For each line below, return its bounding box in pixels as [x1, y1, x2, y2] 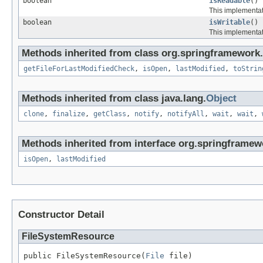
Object [206, 93, 237, 104]
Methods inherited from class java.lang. [22, 93, 206, 104]
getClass [93, 110, 126, 119]
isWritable [209, 18, 250, 27]
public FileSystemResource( [23, 251, 146, 261]
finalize [52, 110, 85, 119]
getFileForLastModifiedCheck [23, 65, 134, 73]
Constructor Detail [18, 209, 104, 221]
